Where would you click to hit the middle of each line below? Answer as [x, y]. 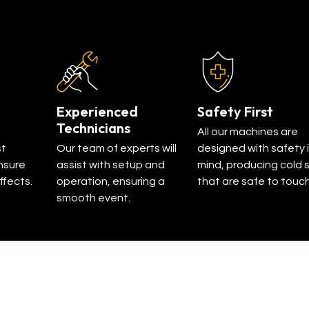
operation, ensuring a [111, 182]
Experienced [97, 112]
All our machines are [248, 132]
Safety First [235, 112]
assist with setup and [111, 165]
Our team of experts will [117, 149]
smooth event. [93, 198]
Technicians [93, 128]
